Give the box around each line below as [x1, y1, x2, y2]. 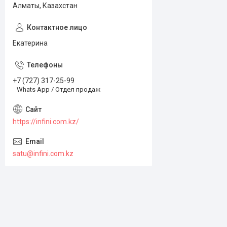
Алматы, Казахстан [13, 2, 78, 10]
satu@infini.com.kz [13, 149, 73, 158]
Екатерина [13, 39, 48, 47]
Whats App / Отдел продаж [17, 85, 100, 93]
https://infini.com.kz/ [13, 117, 79, 126]
